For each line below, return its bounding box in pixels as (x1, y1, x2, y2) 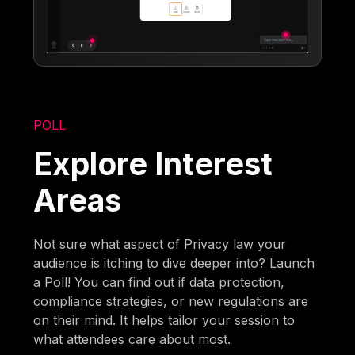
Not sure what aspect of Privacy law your (33, 236, 287, 253)
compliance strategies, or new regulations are (33, 293, 309, 310)
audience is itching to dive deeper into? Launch (33, 255, 315, 272)
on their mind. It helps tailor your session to (33, 312, 296, 329)
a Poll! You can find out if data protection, (33, 274, 285, 291)
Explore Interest (33, 145, 273, 183)
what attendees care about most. (33, 331, 231, 348)
